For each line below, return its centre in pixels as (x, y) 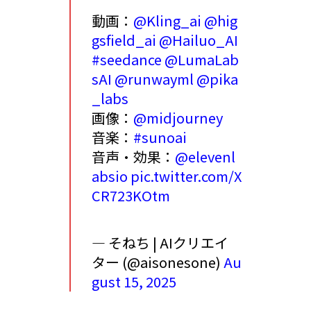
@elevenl (205, 157)
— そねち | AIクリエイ (160, 243)
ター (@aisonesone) (158, 262)
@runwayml (154, 79)
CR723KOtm (131, 196)
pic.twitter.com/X (186, 176)
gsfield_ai (124, 40)
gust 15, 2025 (134, 282)
